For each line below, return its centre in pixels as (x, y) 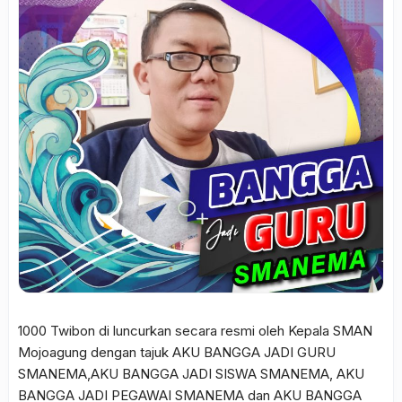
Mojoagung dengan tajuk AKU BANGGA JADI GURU (177, 352)
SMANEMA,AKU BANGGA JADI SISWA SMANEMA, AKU (191, 374)
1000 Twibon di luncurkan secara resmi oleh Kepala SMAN (195, 331)
